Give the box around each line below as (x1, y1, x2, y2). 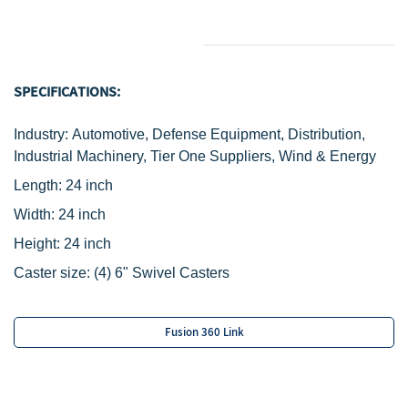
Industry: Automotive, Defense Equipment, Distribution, (14, 127, 365, 142)
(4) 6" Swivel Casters (94, 265, 229, 280)
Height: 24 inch (14, 236, 111, 251)
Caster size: (14, 265, 94, 280)
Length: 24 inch (14, 178, 113, 193)
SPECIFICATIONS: (14, 84, 120, 101)
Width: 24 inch (14, 207, 106, 222)
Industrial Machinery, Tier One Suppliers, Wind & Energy (14, 148, 376, 164)
